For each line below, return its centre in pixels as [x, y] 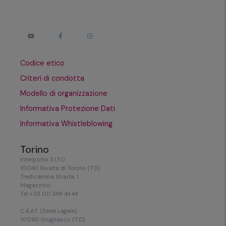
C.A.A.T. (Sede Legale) [49, 211]
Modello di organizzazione [64, 93]
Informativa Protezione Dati [68, 108]
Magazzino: [36, 185]
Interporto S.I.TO [43, 159]
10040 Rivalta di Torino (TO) [60, 168]
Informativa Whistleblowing [66, 123]
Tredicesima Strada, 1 [49, 176]
